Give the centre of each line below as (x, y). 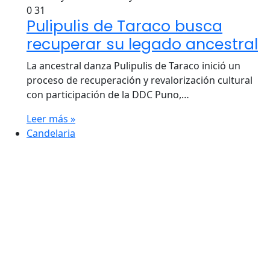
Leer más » (51, 119)
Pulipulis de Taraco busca (124, 26)
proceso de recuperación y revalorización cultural (140, 80)
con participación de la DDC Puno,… (108, 95)
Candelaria (51, 133)
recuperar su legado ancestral (142, 44)
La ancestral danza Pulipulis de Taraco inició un (133, 66)
